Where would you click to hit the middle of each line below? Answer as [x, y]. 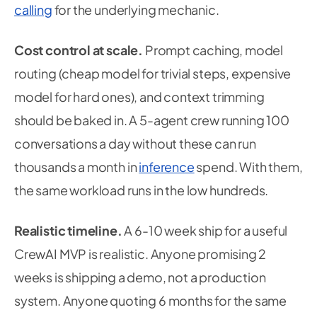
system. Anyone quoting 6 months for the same [151, 300]
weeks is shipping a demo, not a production [140, 277]
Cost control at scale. [79, 50]
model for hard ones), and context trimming [139, 97]
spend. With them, [248, 167]
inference [167, 167]
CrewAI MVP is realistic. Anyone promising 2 [140, 254]
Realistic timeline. [68, 230]
